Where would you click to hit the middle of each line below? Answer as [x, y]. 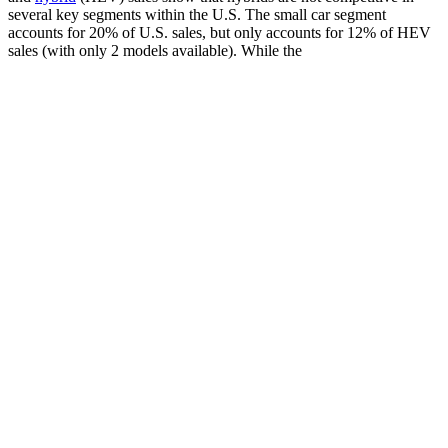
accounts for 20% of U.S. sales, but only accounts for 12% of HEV [219, 32]
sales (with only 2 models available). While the [155, 50]
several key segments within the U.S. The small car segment [197, 14]
